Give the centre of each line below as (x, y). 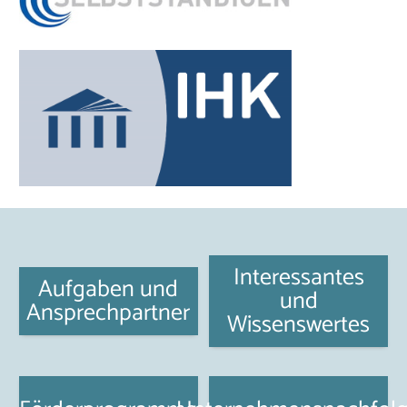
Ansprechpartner (109, 313)
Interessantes (298, 277)
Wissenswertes (299, 324)
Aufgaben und (109, 289)
